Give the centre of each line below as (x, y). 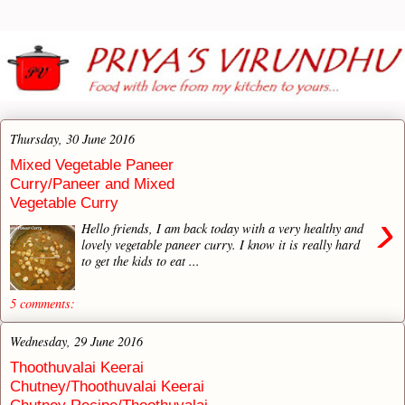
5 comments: (42, 304)
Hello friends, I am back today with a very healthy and (223, 228)
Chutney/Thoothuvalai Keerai (107, 386)
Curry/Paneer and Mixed (92, 184)
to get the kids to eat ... (141, 260)
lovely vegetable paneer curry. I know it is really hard (221, 244)
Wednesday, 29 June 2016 (76, 341)
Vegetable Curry (64, 203)
